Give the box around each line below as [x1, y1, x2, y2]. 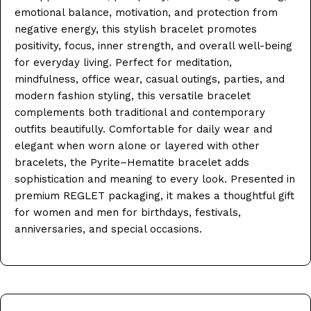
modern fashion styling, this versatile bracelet [15, 89, 251, 102]
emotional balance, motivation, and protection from [15, 6, 278, 19]
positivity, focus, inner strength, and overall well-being [15, 39, 292, 52]
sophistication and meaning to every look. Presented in [15, 172, 295, 185]
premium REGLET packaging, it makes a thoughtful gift [15, 189, 294, 202]
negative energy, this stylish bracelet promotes [15, 22, 257, 35]
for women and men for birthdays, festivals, [15, 205, 241, 219]
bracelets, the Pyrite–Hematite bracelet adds [15, 155, 249, 169]
